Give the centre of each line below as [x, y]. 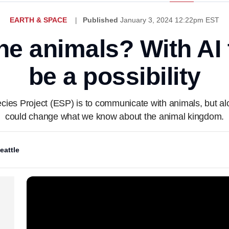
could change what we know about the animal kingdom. [114, 117]
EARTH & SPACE [38, 20]
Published [100, 20]
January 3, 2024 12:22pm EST [170, 20]
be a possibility [114, 76]
